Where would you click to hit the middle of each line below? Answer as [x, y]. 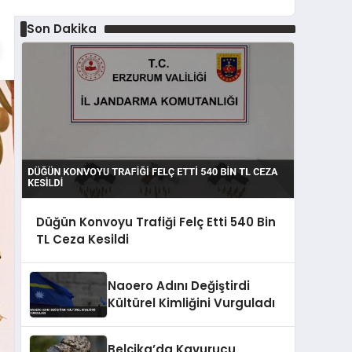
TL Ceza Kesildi [82, 239]
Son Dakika [61, 29]
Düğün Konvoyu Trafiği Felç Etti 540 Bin [156, 222]
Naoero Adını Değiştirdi [179, 286]
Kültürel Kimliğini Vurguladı [191, 303]
